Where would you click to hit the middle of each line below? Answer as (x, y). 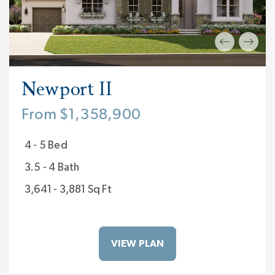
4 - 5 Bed (46, 146)
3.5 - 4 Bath (52, 168)
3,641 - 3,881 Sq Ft (68, 190)
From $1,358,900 (81, 115)
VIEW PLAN (137, 244)
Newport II (67, 89)
